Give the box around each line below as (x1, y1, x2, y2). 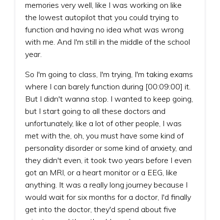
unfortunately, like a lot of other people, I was (25, 118, 182, 128)
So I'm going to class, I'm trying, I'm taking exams (25, 69, 193, 79)
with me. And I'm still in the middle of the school (25, 36, 190, 47)
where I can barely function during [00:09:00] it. (25, 81, 191, 91)
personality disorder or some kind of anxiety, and (25, 142, 192, 153)
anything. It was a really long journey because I (25, 179, 188, 190)
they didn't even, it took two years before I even (25, 155, 192, 165)
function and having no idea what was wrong (25, 24, 184, 34)
